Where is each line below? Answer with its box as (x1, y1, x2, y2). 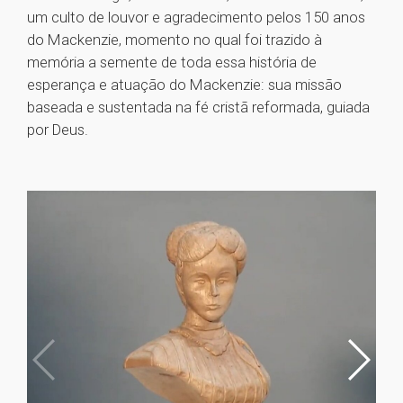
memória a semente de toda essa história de (27, 53, 317, 72)
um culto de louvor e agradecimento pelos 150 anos (27, 8, 365, 27)
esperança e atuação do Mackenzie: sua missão (27, 76, 342, 94)
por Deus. (27, 121, 88, 139)
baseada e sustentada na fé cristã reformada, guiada (27, 98, 370, 117)
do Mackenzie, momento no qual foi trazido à (27, 31, 322, 49)
